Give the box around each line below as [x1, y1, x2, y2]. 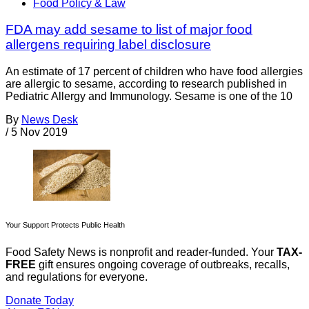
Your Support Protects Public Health [6, 221, 125, 230]
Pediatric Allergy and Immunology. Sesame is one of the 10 [6, 90, 292, 103]
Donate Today [6, 295, 74, 307]
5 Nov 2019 [11, 126, 68, 139]
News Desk [21, 114, 78, 126]
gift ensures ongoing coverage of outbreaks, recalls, [36, 259, 290, 271]
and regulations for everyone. [6, 271, 148, 283]
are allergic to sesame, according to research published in [6, 78, 287, 90]
